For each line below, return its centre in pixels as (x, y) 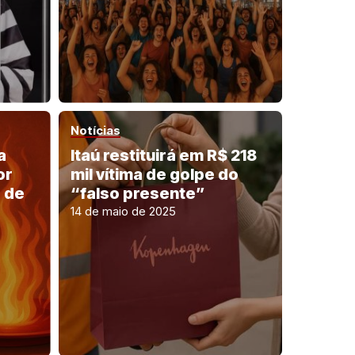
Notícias (95, 130)
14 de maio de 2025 (123, 211)
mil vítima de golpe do (154, 174)
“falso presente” (137, 193)
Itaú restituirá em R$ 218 (163, 155)
